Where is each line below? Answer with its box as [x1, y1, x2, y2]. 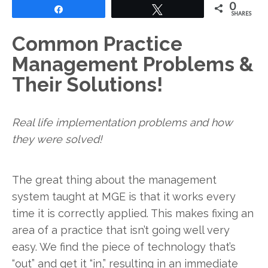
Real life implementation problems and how [12, 116, 232, 129]
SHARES [231, 10, 251, 17]
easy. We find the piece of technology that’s [12, 240, 236, 254]
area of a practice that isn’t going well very [12, 224, 230, 237]
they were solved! [12, 133, 102, 146]
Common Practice [12, 32, 182, 56]
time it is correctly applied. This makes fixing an [12, 207, 254, 220]
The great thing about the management [12, 173, 217, 187]
